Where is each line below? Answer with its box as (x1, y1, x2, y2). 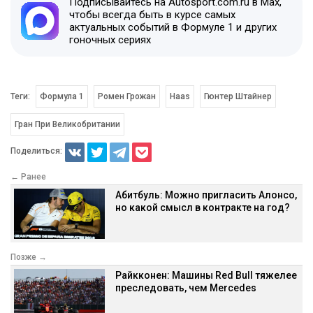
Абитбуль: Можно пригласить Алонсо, (115, 189, 297, 201)
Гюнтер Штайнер (203, 91, 272, 101)
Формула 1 (40, 91, 84, 101)
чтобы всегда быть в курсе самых (69, 8, 235, 21)
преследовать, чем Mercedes (115, 282, 256, 293)
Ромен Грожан (97, 91, 156, 101)
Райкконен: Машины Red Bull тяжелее (115, 269, 297, 281)
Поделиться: (10, 146, 62, 156)
